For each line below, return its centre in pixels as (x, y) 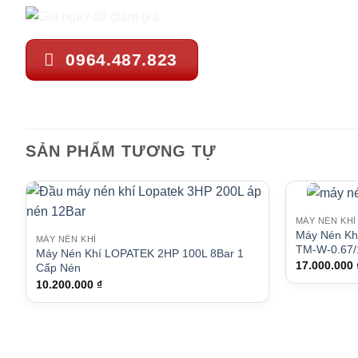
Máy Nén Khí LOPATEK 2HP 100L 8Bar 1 (139, 254)
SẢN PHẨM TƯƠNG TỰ (121, 151)
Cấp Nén (58, 268)
